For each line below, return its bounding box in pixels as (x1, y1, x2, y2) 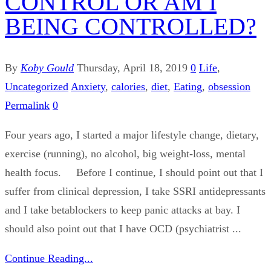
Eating (174, 80, 202, 93)
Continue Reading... (5, 252, 93, 265)
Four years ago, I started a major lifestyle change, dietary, (5, 129, 259, 142)
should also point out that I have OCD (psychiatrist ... (5, 223, 241, 235)
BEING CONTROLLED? (5, 13, 256, 41)
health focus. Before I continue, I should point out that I (5, 166, 263, 179)
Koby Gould (21, 62, 74, 74)
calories (111, 80, 145, 93)
